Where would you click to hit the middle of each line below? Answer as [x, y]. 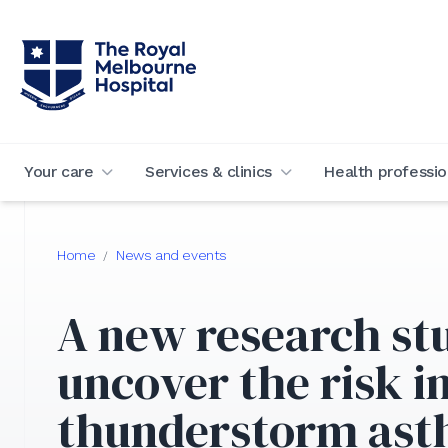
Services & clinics [208, 172]
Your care [59, 172]
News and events [172, 255]
